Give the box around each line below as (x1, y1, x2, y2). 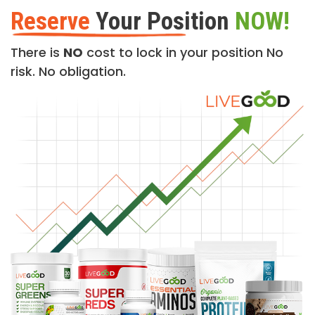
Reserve (11, 7, 90, 37)
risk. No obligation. (11, 63, 126, 81)
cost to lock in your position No (83, 44, 283, 62)
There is (11, 44, 63, 62)
